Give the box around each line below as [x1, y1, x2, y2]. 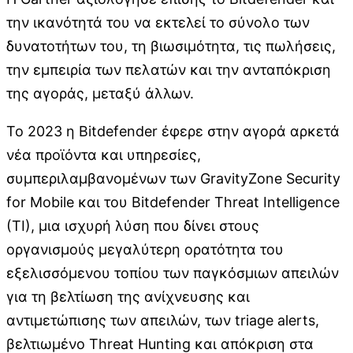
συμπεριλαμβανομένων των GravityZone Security [6, 169, 340, 187]
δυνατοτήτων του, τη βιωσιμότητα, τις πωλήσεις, [6, 37, 336, 54]
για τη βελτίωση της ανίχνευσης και [6, 288, 250, 305]
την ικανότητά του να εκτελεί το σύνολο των [6, 13, 310, 31]
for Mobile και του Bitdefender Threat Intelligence [6, 193, 340, 210]
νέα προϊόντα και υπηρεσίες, [6, 146, 201, 163]
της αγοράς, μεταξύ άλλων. [6, 84, 194, 102]
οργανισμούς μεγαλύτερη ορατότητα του [6, 240, 284, 258]
